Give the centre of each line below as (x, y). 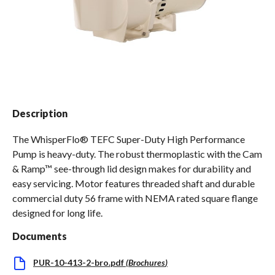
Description (40, 114)
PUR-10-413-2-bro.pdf (79, 263)
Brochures (147, 263)
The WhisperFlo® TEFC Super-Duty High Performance (129, 139)
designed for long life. (57, 213)
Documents (40, 236)
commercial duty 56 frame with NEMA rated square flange (135, 198)
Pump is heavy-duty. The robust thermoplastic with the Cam (137, 154)
